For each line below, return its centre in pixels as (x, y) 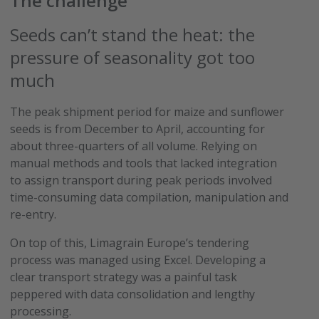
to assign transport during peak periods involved (141, 180)
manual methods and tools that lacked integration (144, 163)
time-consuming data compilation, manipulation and (150, 197)
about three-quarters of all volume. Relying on (134, 146)
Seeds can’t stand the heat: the (133, 34)
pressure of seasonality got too (133, 57)
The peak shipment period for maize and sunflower (147, 111)
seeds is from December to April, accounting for (138, 129)
